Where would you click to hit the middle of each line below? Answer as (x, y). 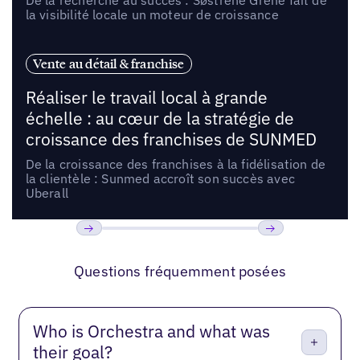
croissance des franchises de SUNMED (171, 140)
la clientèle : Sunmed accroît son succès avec (160, 179)
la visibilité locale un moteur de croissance (152, 14)
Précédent (108, 252)
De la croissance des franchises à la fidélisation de (176, 164)
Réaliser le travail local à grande (146, 98)
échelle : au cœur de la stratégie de (160, 119)
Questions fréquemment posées (180, 272)
